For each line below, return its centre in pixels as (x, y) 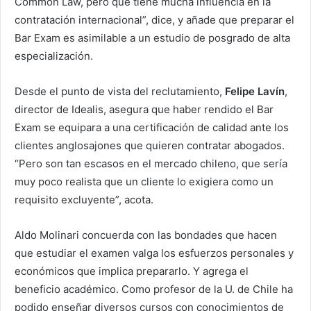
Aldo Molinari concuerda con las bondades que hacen (146, 235)
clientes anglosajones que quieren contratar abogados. (150, 145)
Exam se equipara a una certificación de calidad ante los (152, 127)
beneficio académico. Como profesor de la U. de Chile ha (154, 289)
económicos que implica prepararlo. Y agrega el (132, 271)
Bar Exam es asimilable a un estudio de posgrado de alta (152, 37)
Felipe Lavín (255, 91)
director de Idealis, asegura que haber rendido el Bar (144, 109)
